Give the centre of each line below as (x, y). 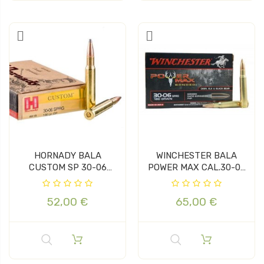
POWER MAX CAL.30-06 (174, 167)
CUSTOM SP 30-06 (67, 167)
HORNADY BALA (67, 155)
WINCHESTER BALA (197, 155)
